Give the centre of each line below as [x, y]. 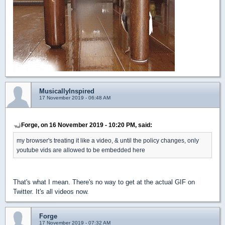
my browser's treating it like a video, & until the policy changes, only [108, 141]
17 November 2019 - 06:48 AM [75, 98]
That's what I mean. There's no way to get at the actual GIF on [104, 182]
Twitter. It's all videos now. [51, 192]
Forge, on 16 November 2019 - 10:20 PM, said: [87, 125]
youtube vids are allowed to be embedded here [81, 150]
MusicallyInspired [67, 91]
